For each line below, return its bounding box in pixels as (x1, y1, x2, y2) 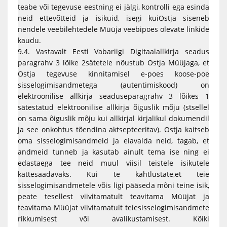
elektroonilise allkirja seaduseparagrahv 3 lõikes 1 (18, 91, 209, 101)
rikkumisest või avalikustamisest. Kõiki (18, 214, 209, 223)
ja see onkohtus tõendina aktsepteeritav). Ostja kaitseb (18, 125, 209, 134)
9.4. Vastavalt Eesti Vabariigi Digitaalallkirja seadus (18, 47, 209, 56)
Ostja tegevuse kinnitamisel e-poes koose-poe (18, 69, 209, 79)
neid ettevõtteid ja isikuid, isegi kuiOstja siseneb (18, 13, 209, 23)
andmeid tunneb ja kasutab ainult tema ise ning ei (18, 147, 209, 157)
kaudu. (18, 35, 41, 45)
